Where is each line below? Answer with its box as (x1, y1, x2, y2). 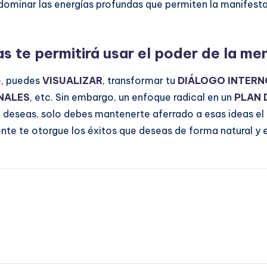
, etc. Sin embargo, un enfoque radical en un (30, 91, 234, 103)
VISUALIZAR (42, 74, 103, 86)
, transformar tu (103, 74, 178, 86)
